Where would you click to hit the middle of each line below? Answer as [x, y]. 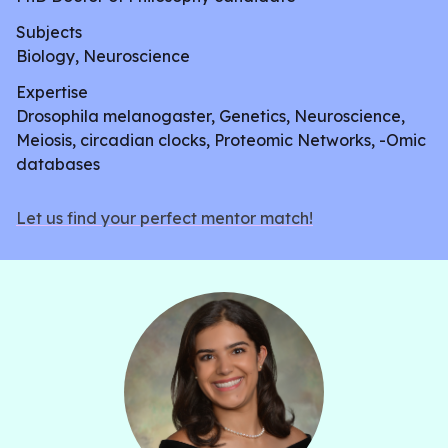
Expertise [52, 92]
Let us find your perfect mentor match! [164, 218]
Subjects [49, 32]
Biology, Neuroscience [103, 56]
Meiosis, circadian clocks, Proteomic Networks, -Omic [221, 140]
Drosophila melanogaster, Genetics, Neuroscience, [210, 116]
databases [58, 164]
